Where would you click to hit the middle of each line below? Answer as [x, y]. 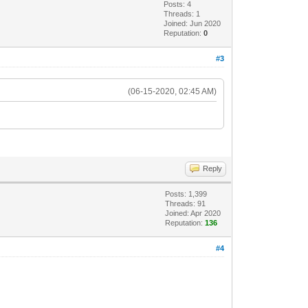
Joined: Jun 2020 [192, 23]
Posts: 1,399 [186, 194]
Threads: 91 [186, 203]
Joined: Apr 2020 [193, 213]
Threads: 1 [182, 13]
